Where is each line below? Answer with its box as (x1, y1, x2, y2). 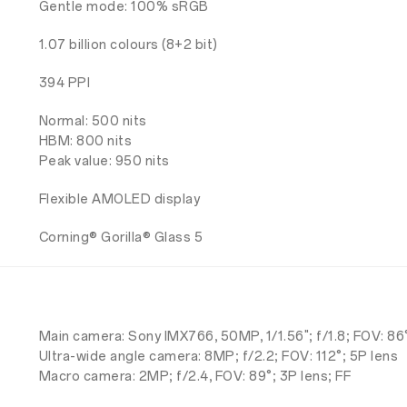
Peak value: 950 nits (38, 154, 170, 169)
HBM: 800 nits (38, 134, 133, 149)
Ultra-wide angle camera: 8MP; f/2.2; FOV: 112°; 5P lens (38, 349, 399, 364)
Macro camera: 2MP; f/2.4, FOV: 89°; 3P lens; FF (38, 369, 352, 384)
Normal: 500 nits (38, 114, 147, 129)
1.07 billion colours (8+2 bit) (38, 37, 218, 53)
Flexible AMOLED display (38, 192, 201, 207)
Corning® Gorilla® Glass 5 (38, 230, 203, 245)
